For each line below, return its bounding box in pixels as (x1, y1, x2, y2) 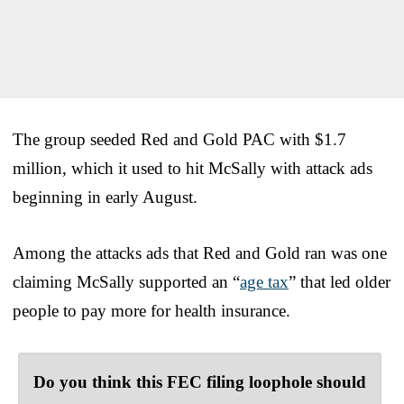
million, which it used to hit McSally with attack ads (13, 158, 372, 178)
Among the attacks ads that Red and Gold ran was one (13, 243, 387, 262)
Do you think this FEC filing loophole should (33, 372, 366, 391)
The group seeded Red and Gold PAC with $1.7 (13, 129, 346, 149)
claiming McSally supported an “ (13, 271, 240, 291)
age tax (240, 271, 289, 291)
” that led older (289, 271, 390, 291)
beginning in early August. (13, 187, 197, 207)
